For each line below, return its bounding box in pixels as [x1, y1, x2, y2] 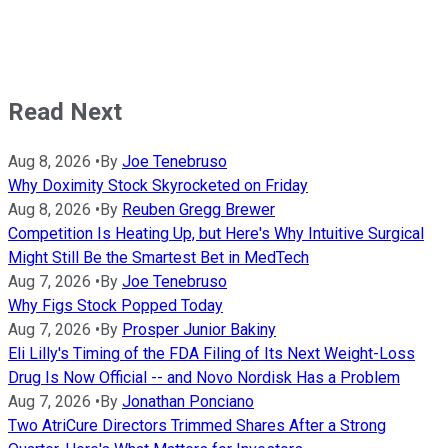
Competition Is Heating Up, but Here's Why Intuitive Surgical [8, 224, 424, 244]
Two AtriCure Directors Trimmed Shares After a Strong [8, 416, 386, 436]
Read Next [8, 98, 122, 127]
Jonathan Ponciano [122, 392, 254, 412]
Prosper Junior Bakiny [122, 320, 276, 340]
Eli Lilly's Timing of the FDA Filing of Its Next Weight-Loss [8, 344, 415, 364]
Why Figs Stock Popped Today [8, 296, 223, 316]
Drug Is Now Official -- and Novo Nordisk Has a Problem [8, 368, 400, 388]
